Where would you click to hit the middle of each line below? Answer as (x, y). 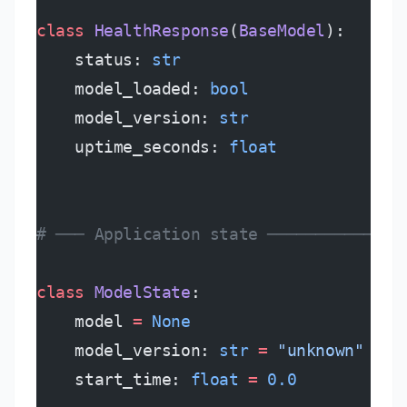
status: (94, 60)
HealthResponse (157, 30)
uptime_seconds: (133, 147)
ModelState (138, 292)
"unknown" (316, 350)
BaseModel (282, 30)
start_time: (114, 379)
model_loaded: (123, 89)
